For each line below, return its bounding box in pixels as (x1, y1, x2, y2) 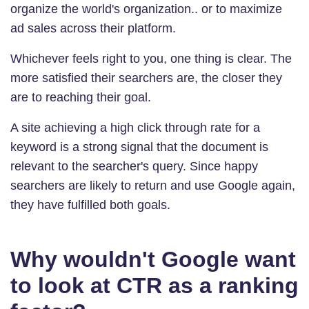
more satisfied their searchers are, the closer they (10, 70, 282, 85)
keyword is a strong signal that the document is (10, 139, 268, 154)
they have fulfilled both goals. (10, 197, 170, 212)
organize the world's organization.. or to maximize (10, 1, 282, 16)
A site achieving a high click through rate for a (10, 120, 260, 134)
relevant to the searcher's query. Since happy (10, 159, 258, 173)
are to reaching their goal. (10, 90, 151, 104)
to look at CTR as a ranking (10, 272, 299, 298)
